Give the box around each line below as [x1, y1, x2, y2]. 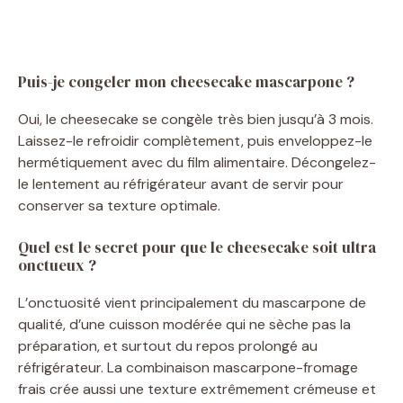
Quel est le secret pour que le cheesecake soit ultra [18, 236, 376, 258]
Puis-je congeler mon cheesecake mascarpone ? [18, 70, 354, 93]
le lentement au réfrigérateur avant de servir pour [18, 174, 344, 193]
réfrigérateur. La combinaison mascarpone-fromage [18, 357, 358, 377]
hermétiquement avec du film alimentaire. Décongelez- [18, 152, 376, 172]
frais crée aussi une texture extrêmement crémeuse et [18, 379, 376, 399]
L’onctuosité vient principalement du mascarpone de [18, 292, 366, 312]
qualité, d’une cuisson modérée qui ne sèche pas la [18, 314, 351, 334]
